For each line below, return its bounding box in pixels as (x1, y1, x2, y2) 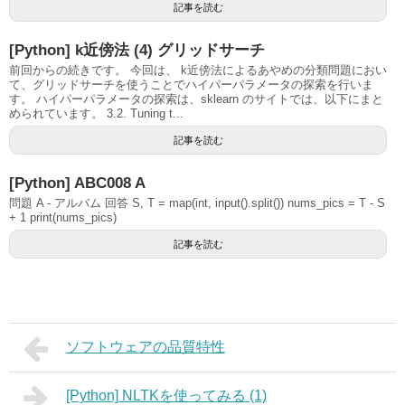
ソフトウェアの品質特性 (65, 339, 225, 354)
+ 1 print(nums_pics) (9, 211, 117, 224)
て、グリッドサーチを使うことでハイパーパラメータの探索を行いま (9, 78, 373, 91)
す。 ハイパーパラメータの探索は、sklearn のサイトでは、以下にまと (9, 92, 383, 106)
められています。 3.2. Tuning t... (9, 107, 184, 120)
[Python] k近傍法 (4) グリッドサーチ (9, 42, 265, 59)
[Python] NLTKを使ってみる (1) (65, 388, 267, 403)
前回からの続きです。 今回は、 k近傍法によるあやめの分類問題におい (9, 63, 387, 77)
